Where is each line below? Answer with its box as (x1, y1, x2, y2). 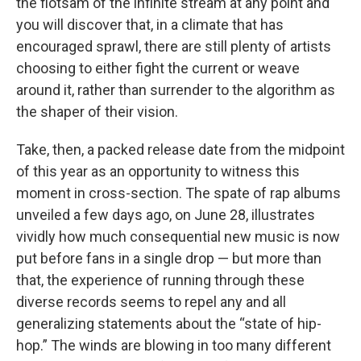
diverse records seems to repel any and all (16, 293, 286, 311)
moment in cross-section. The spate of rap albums (16, 185, 341, 202)
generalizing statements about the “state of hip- (16, 315, 322, 333)
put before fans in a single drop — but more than (16, 250, 322, 268)
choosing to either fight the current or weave (16, 60, 300, 77)
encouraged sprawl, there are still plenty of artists (16, 38, 331, 56)
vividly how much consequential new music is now (16, 228, 340, 246)
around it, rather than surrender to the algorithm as (16, 81, 335, 99)
